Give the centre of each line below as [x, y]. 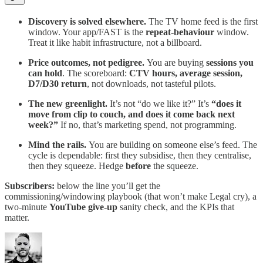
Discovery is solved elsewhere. [88, 21]
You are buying [176, 62]
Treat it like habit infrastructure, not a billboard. [115, 42]
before [138, 166]
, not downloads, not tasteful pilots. [151, 83]
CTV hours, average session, [186, 73]
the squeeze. [175, 166]
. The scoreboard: [96, 73]
